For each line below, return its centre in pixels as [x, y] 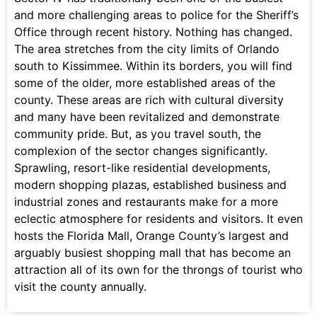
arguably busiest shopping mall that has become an [152, 252]
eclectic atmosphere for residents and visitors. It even [158, 218]
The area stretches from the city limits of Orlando [147, 48]
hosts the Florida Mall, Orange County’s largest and [151, 235]
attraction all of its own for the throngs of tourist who [158, 269]
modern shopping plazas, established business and [150, 184]
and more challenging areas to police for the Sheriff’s [156, 15]
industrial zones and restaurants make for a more [146, 201]
